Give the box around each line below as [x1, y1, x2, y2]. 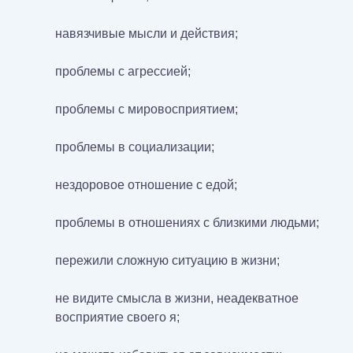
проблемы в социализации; [55, 140, 214, 154]
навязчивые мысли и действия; [55, 27, 238, 41]
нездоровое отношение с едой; [55, 178, 237, 192]
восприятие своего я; [55, 310, 180, 325]
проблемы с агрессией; [55, 65, 191, 79]
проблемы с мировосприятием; [55, 102, 238, 117]
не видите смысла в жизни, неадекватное [55, 292, 299, 306]
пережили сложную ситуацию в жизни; [55, 254, 280, 268]
